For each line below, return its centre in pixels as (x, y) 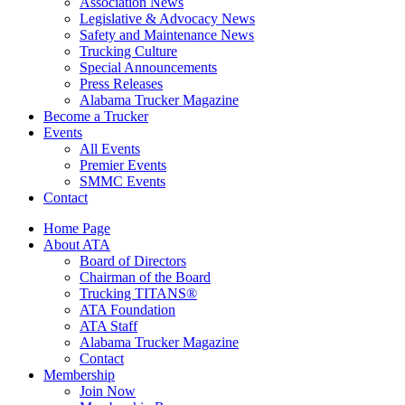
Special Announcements (148, 68)
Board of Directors (133, 261)
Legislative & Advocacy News (167, 19)
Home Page (77, 229)
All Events (110, 149)
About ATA (77, 245)
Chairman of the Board (145, 278)
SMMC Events (122, 182)
